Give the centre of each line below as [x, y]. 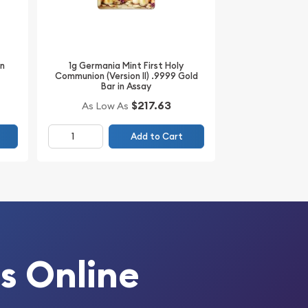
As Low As [105, 106]
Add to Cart [156, 137]
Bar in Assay [126, 86]
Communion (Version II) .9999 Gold [126, 76]
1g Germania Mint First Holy [126, 65]
